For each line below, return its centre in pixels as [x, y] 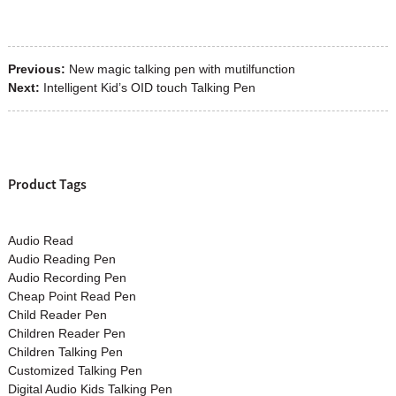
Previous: [36, 69]
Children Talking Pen [65, 351]
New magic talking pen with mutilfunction [182, 69]
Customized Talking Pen [75, 370]
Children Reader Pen [66, 333]
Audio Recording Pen [67, 277]
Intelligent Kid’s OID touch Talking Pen [149, 87]
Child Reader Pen [57, 314]
